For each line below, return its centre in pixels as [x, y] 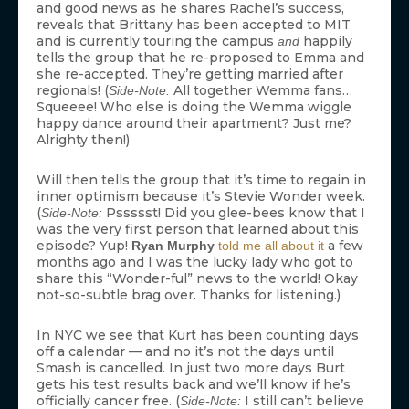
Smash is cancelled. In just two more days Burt [191, 367]
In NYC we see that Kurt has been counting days [198, 335]
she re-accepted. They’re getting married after [190, 73]
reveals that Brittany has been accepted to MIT [194, 24]
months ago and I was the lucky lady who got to [195, 262]
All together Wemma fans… [261, 90]
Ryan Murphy [173, 245]
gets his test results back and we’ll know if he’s [194, 384]
